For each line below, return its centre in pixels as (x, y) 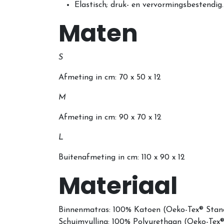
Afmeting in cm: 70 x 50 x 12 (110, 78)
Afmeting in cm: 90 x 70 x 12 (110, 118)
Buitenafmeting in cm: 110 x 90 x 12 (122, 158)
